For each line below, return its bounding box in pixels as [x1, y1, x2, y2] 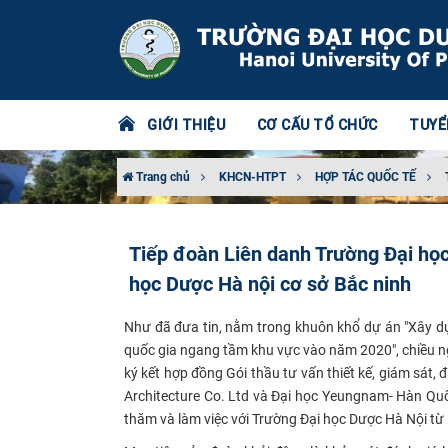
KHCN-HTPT [219, 170, 286, 184]
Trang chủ [133, 170, 190, 184]
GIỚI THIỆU [147, 116, 225, 134]
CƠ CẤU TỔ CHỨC [256, 116, 378, 134]
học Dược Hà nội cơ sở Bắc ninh [129, 272, 411, 296]
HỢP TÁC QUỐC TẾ [315, 170, 416, 184]
